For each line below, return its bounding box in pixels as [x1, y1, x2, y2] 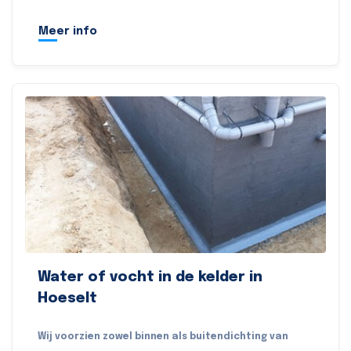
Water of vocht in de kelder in [38, 270, 262, 285]
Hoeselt [38, 291, 97, 306]
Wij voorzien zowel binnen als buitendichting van [38, 332, 288, 342]
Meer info [38, 26, 97, 38]
